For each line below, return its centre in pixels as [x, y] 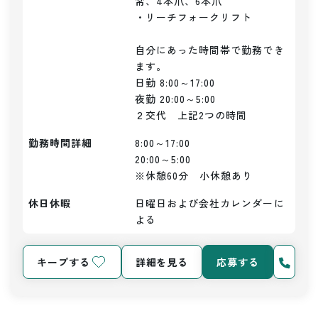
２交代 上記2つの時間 [191, 115]
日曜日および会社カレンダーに [210, 203]
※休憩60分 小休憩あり [194, 175]
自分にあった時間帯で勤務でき [210, 50]
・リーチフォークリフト [194, 17]
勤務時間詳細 [61, 143]
